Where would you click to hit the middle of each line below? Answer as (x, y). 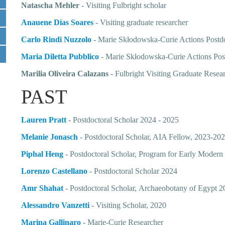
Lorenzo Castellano (54, 171)
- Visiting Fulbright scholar (123, 5)
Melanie (35, 137)
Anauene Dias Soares (58, 22)
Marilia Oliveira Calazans (65, 74)
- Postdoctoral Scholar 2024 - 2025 (124, 120)
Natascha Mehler (50, 5)
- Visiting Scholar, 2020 (129, 205)
